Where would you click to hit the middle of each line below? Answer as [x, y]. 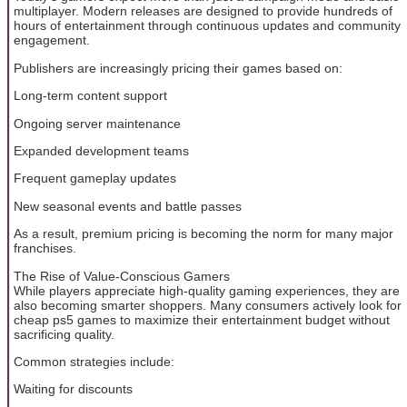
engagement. [52, 40]
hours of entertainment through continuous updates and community [207, 26]
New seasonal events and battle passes [128, 206]
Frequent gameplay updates [95, 179]
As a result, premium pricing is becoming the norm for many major [203, 234]
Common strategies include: [94, 361]
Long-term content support [90, 96]
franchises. [45, 248]
